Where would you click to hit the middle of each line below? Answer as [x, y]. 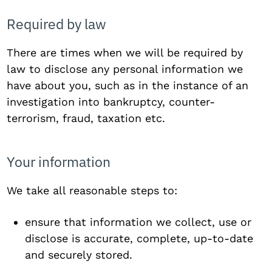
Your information [59, 161]
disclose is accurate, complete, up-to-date [139, 238]
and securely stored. [79, 255]
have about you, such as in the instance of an [128, 85]
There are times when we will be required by [125, 53]
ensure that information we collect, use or [138, 222]
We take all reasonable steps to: [92, 190]
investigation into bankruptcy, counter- [111, 102]
